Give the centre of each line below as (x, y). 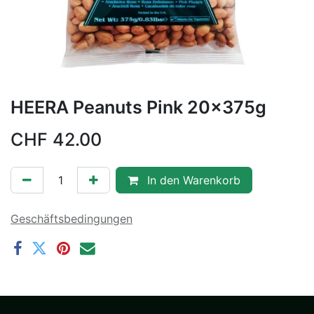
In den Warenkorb (192, 180)
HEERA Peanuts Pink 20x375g (138, 107)
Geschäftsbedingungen (71, 218)
